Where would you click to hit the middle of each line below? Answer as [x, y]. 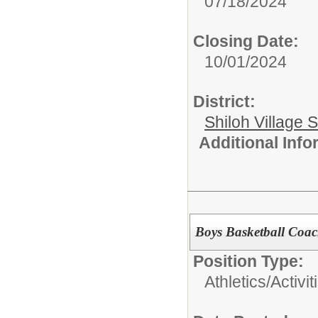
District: [224, 102]
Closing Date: [246, 42]
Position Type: [248, 261]
